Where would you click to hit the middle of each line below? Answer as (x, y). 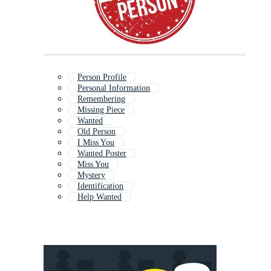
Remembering (101, 99)
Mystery (91, 175)
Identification (100, 186)
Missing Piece (101, 110)
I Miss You (96, 143)
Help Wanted (100, 197)
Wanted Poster (102, 154)
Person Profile (102, 77)
